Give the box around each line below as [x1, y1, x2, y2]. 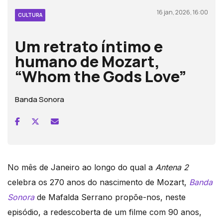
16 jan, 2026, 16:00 [157, 7, 208, 16]
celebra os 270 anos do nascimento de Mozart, [7, 177, 189, 187]
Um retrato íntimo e [15, 35, 163, 57]
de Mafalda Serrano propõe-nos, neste [34, 192, 186, 202]
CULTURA [18, 11, 42, 18]
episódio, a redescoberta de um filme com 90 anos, [7, 207, 202, 217]
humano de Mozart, [15, 50, 160, 72]
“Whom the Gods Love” [15, 65, 186, 87]
